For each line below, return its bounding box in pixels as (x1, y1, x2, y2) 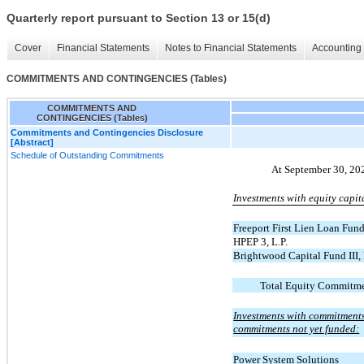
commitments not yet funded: (233, 322, 360, 335)
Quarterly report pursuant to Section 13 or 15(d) (6, 11, 271, 25)
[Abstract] (11, 136, 54, 147)
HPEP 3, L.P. (233, 235, 288, 248)
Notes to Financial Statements (165, 42, 297, 54)
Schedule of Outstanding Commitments (11, 149, 164, 160)
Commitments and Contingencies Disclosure (11, 127, 203, 137)
